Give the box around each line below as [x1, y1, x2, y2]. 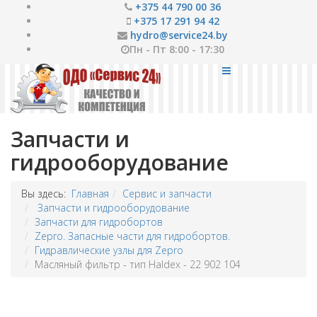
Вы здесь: [21, 187, 71, 200]
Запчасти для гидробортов [35, 215, 163, 229]
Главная [71, 187, 109, 200]
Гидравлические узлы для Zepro [35, 243, 183, 257]
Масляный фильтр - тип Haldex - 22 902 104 [35, 258, 241, 271]
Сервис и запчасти [122, 187, 212, 200]
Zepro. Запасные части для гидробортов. [35, 229, 230, 243]
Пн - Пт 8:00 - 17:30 [129, 42, 224, 56]
